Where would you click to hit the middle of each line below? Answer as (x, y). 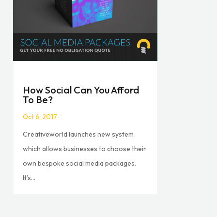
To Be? (38, 99)
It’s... (29, 178)
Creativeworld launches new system (78, 134)
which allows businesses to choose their (85, 148)
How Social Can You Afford (81, 90)
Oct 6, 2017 (40, 116)
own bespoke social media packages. (80, 163)
